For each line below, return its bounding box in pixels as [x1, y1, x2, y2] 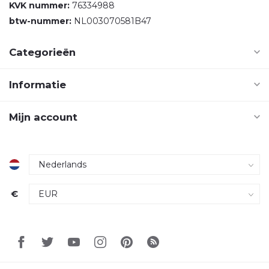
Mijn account [9, 110, 77, 123]
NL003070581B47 [71, 15, 151, 26]
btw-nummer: [9, 15, 71, 26]
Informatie [9, 78, 66, 91]
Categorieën [9, 46, 76, 58]
